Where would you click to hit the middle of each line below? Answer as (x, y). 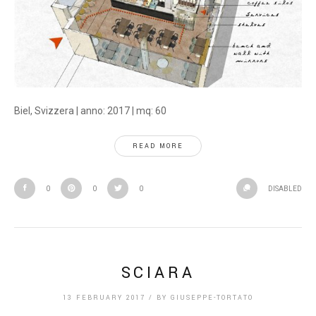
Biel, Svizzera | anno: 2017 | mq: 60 (90, 111)
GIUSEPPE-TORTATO (212, 298)
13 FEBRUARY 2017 (104, 298)
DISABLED (285, 189)
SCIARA (158, 273)
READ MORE (158, 146)
